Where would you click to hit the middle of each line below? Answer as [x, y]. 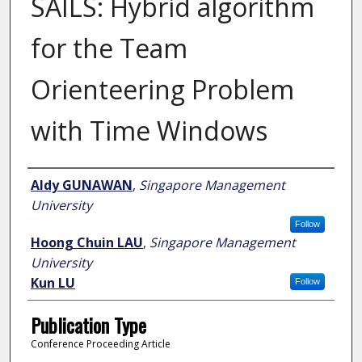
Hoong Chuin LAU [86, 243]
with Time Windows [149, 131]
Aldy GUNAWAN [81, 185]
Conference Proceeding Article [100, 344]
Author [51, 184]
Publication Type [88, 325]
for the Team [109, 48]
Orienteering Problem [162, 90]
